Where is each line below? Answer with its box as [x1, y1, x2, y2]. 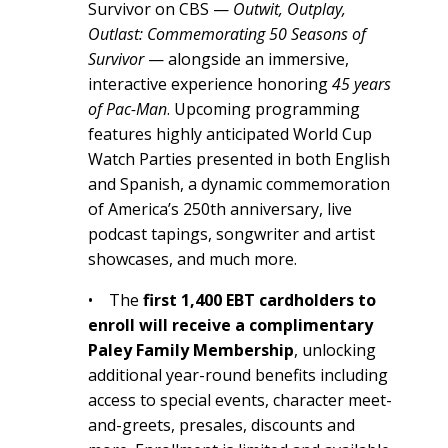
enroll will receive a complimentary [88, 313, 373, 336]
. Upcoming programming [167, 97, 360, 120]
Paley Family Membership [88, 338, 294, 361]
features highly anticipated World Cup [88, 122, 372, 145]
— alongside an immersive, [144, 47, 349, 70]
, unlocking [294, 338, 376, 361]
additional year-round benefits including [88, 363, 388, 386]
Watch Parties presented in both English [88, 147, 390, 170]
